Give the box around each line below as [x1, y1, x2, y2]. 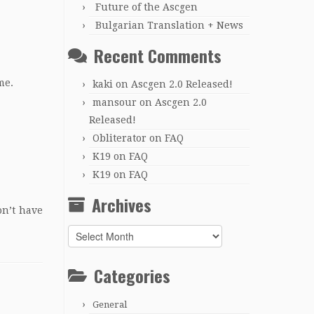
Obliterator [93, 132, 146, 144]
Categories [94, 262, 170, 288]
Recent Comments [94, 42, 221, 68]
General [93, 299, 127, 310]
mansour [93, 96, 137, 108]
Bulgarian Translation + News [95, 19, 243, 31]
